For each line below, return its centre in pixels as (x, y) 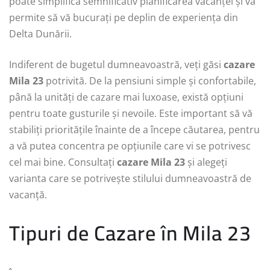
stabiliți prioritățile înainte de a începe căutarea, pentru (134, 129)
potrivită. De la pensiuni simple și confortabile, (150, 80)
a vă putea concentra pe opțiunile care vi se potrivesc (130, 146)
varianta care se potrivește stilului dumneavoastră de (130, 178)
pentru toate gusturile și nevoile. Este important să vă (131, 113)
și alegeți (206, 162)
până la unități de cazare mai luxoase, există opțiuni (126, 97)
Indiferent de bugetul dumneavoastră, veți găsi (116, 64)
